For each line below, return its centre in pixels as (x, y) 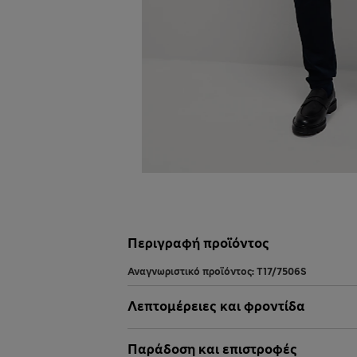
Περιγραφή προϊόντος (198, 244)
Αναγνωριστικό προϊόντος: (192, 272)
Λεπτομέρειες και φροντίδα (216, 307)
